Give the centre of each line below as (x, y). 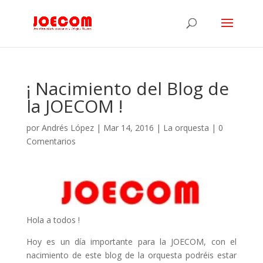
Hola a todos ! (53, 220)
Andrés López (68, 128)
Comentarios (51, 141)
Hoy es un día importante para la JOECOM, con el (131, 241)
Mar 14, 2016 (128, 128)
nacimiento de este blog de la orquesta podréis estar (131, 255)
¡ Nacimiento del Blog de (127, 88)
